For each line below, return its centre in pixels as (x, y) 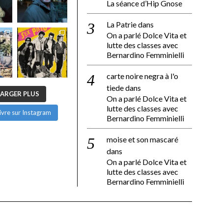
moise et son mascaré (142, 139)
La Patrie (122, 25)
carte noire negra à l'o (142, 76)
